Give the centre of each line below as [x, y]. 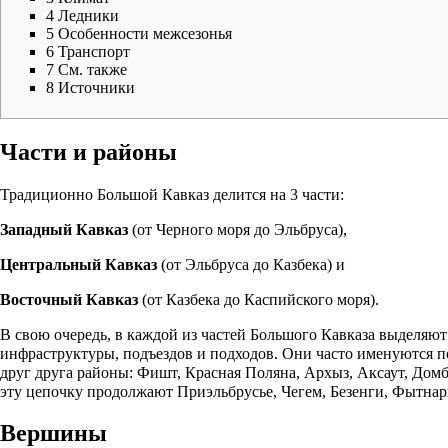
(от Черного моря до [201, 229]
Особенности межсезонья [145, 33]
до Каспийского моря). [299, 299]
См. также [92, 69]
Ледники [88, 15]
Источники [96, 87]
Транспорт [94, 51]
